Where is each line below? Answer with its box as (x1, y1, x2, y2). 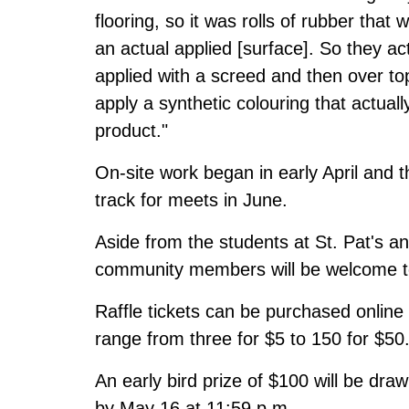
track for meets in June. (95, 189, 288, 210)
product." (95, 120, 168, 141)
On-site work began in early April (95, 162, 358, 183)
